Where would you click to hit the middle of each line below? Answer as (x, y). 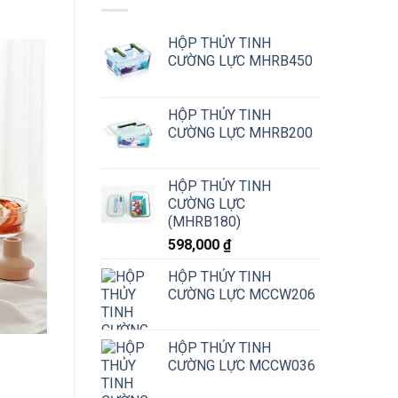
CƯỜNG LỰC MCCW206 (241, 295)
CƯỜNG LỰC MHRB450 (240, 61)
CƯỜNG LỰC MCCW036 (241, 366)
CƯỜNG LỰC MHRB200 (240, 133)
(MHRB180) (204, 222)
